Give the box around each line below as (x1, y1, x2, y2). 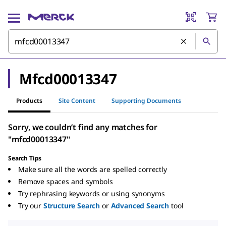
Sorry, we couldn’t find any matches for (8, 122, 157, 133)
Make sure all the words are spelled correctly (18, 164, 167, 174)
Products (16, 96, 42, 105)
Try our (18, 201, 41, 210)
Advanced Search (110, 201, 169, 210)
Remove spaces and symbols (18, 177, 113, 186)
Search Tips (8, 154, 42, 162)
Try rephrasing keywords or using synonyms (18, 189, 165, 198)
